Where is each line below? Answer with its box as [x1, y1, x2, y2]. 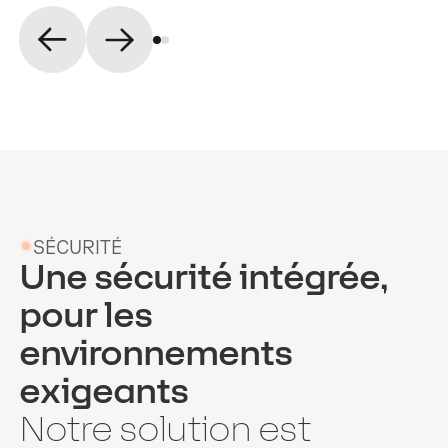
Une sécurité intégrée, [19, 256, 389, 297]
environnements [19, 332, 293, 373]
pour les [19, 294, 153, 335]
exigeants [19, 370, 189, 411]
